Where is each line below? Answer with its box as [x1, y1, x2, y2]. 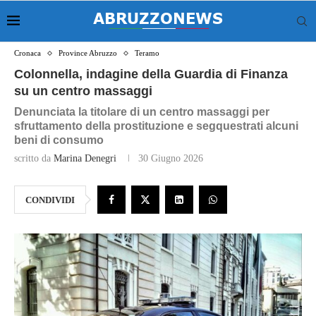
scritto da [14, 153, 54, 164]
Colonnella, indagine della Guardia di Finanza [14, 67, 288, 81]
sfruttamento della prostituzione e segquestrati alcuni [14, 120, 298, 132]
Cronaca [14, 49, 41, 57]
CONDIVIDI [25, 195, 75, 205]
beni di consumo [14, 134, 104, 146]
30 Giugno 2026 [138, 153, 203, 164]
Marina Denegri [54, 153, 116, 164]
